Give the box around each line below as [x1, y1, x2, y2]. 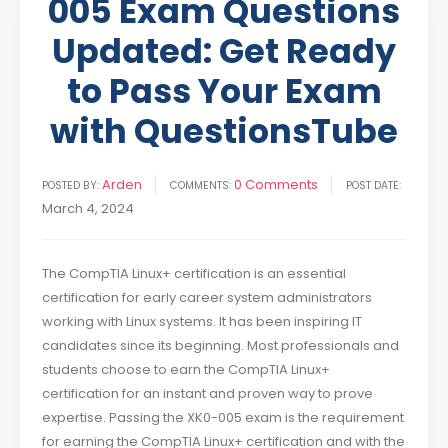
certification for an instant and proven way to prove [42, 384, 374, 404]
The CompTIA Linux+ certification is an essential [42, 264, 347, 284]
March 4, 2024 [42, 199, 135, 219]
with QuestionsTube [50, 108, 398, 156]
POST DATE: [346, 178, 402, 194]
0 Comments [234, 175, 319, 195]
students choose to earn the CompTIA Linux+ [42, 360, 331, 380]
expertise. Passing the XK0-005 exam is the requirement [42, 408, 405, 428]
